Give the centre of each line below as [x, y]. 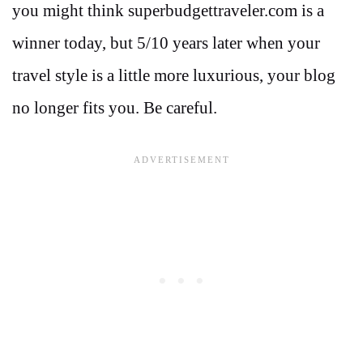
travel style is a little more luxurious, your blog [174, 76]
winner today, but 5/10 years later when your [166, 43]
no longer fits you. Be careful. [115, 108]
